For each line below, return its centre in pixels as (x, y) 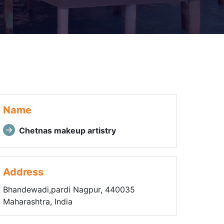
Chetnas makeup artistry (67, 130)
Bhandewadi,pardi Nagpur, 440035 (69, 189)
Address (23, 172)
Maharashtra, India (37, 201)
